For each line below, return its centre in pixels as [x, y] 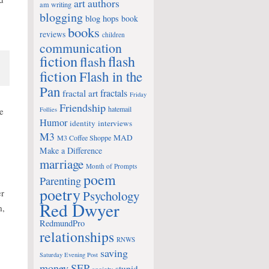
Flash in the [111, 76]
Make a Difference [71, 150]
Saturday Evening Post [69, 255]
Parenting [60, 181]
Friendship [83, 107]
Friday [138, 94]
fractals [114, 93]
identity [83, 123]
